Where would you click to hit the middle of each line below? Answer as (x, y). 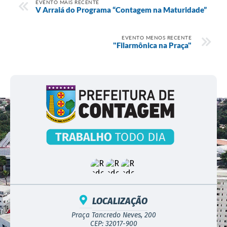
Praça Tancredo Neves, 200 (113, 215)
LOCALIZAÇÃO (120, 201)
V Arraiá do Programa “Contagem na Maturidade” (121, 9)
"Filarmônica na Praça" (152, 45)
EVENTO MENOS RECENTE (157, 37)
